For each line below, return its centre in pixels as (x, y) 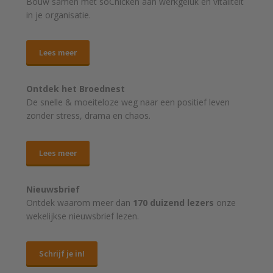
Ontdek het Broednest (76, 89)
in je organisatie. (59, 15)
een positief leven (195, 102)
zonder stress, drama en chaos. (89, 116)
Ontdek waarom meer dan (80, 203)
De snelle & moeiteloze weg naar (94, 102)
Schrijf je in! (62, 253)
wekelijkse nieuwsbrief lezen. (83, 216)
